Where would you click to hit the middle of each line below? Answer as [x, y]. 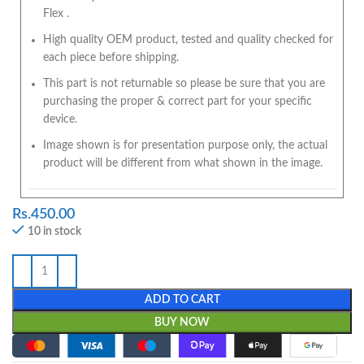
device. [60, 120]
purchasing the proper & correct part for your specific [178, 102]
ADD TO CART [182, 300]
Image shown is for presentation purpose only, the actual [185, 146]
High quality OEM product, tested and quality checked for [188, 40]
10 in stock [54, 232]
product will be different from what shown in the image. [183, 164]
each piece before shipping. [111, 58]
